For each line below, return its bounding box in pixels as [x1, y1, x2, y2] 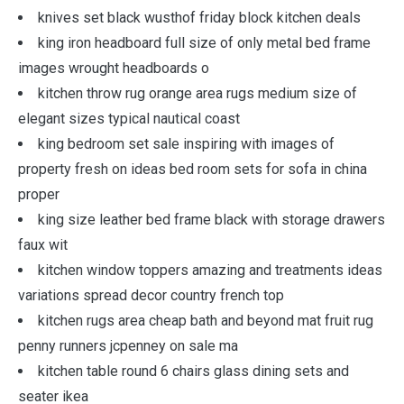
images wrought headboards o [18, 60, 209, 77]
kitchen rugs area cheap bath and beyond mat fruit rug [38, 312, 373, 329]
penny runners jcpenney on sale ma [18, 337, 238, 354]
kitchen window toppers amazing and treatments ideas [38, 262, 382, 279]
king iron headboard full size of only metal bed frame [38, 34, 371, 51]
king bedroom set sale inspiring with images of [38, 135, 335, 152]
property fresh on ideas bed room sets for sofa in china [18, 161, 367, 178]
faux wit [18, 236, 68, 253]
